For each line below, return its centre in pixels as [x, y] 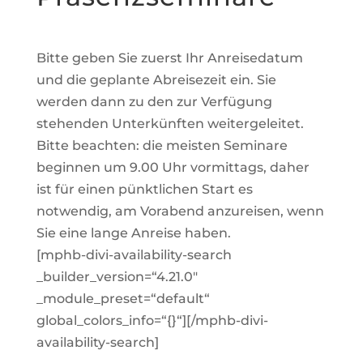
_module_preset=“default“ [123, 299]
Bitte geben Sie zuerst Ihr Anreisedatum [169, 58]
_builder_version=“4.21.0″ [117, 277]
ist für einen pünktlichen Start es [144, 189]
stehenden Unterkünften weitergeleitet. [170, 124]
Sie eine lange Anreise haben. [133, 233]
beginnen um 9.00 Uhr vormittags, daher [173, 167]
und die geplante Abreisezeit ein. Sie [156, 80]
